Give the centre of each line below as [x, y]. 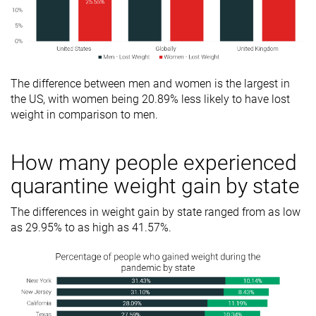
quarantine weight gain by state [155, 186]
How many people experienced [154, 163]
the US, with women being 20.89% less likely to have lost [150, 99]
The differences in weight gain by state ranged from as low [156, 212]
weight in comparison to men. [86, 115]
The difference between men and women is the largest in [150, 84]
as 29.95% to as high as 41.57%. [92, 228]
